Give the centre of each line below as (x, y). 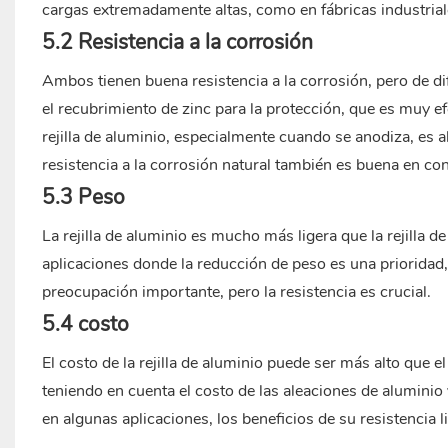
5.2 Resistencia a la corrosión (177, 42)
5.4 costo (85, 324)
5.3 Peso (83, 197)
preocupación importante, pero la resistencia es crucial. (236, 292)
